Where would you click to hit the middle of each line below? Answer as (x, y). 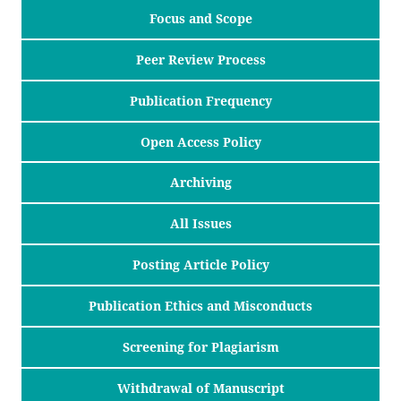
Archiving (200, 183)
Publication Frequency (200, 100)
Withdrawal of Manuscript (200, 388)
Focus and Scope (200, 18)
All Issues (200, 224)
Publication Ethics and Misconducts (200, 306)
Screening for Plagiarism (200, 347)
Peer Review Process (200, 59)
